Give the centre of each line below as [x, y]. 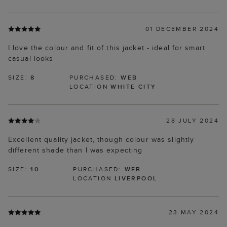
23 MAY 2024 [194, 212]
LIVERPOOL [136, 178]
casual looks [31, 59]
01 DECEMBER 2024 [182, 29]
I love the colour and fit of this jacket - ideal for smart [107, 48]
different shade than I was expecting [75, 150]
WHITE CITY [134, 87]
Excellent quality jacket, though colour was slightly [101, 140]
